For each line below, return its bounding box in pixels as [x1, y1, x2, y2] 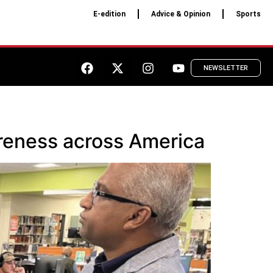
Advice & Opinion [151, 10, 210, 18]
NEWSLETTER [204, 64, 248, 73]
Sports [235, 10, 261, 18]
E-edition [93, 10, 126, 18]
